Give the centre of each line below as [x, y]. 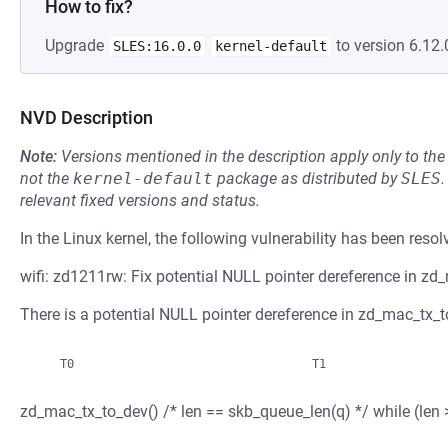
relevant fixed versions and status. [140, 200]
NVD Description [86, 117]
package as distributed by [307, 178]
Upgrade [76, 45]
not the [46, 178]
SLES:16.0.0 [157, 46]
